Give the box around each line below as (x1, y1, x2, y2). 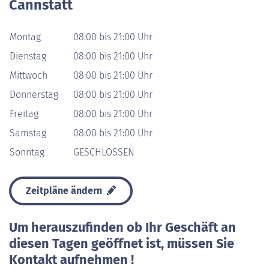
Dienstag (10, 50, 46, 62)
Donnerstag (10, 89, 58, 100)
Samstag (10, 127, 46, 139)
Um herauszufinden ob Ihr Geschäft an (9, 220, 236, 235)
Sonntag (10, 147, 44, 158)
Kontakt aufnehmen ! (9, 252, 134, 268)
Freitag (10, 108, 38, 119)
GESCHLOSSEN (73, 147, 134, 158)
